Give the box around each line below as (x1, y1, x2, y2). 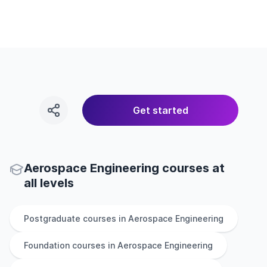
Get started (132, 104, 188, 116)
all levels (24, 176, 74, 190)
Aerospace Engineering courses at (24, 161, 225, 175)
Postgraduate (24, 213, 80, 223)
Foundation (24, 240, 70, 250)
